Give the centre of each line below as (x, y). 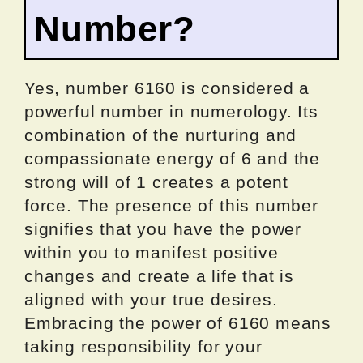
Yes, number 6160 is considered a (167, 88)
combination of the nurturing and (161, 135)
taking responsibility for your (143, 347)
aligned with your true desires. (151, 300)
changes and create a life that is (160, 276)
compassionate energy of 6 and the (173, 159)
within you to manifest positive (152, 253)
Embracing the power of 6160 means (178, 323)
